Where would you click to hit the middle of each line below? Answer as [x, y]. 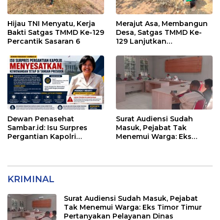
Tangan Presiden [39, 163]
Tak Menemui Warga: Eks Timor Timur [133, 207]
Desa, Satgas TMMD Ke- [159, 33]
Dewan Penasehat [41, 119]
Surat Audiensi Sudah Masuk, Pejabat [131, 199]
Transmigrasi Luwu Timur [162, 163]
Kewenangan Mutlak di [49, 154]
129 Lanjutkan [141, 41]
